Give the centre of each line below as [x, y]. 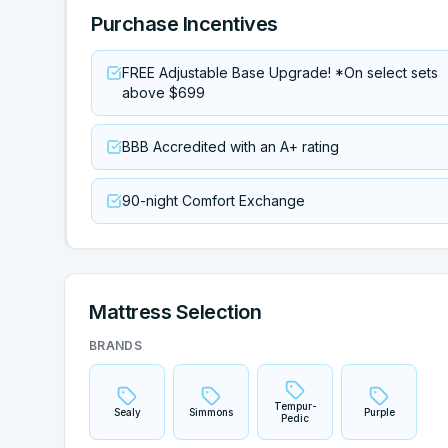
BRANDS [115, 345]
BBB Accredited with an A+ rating [230, 146]
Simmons [211, 412]
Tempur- [295, 406]
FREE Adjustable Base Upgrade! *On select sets [280, 72]
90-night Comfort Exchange [213, 200]
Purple [379, 412]
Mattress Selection [175, 312]
